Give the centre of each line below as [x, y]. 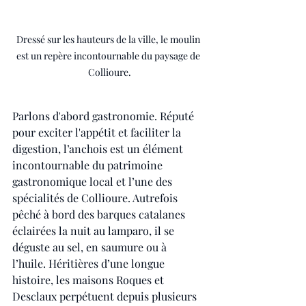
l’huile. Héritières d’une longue [90, 263]
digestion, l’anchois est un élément [99, 148]
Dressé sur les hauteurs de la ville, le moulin [109, 39]
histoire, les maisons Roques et [89, 279]
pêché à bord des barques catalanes [100, 214]
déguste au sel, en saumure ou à [91, 247]
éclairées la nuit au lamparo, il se [95, 230]
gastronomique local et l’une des [94, 181]
